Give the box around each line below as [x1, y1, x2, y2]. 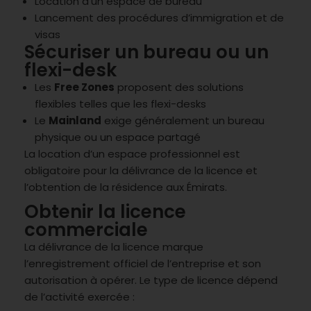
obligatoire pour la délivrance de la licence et [24, 162, 258, 178]
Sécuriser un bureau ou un [24, 39, 269, 65]
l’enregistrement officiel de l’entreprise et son [24, 255, 261, 271]
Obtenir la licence [24, 199, 186, 224]
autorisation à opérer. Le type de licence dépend [24, 272, 278, 287]
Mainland [49, 112, 101, 128]
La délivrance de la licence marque [24, 239, 203, 254]
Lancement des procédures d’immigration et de [35, 10, 284, 25]
